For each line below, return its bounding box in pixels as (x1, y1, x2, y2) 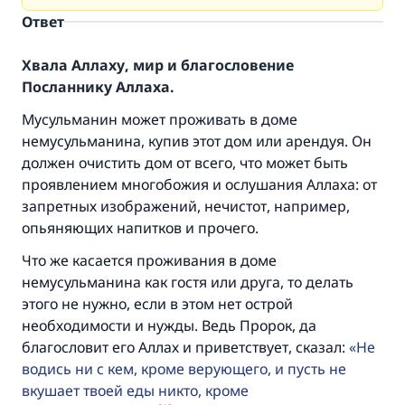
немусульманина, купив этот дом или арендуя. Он (22, 131, 372, 151)
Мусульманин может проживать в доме (22, 109, 297, 129)
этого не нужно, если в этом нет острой (22, 294, 293, 314)
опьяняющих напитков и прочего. (22, 218, 259, 238)
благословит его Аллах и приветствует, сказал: (22, 337, 349, 357)
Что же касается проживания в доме (22, 250, 277, 270)
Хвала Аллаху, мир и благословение (22, 55, 294, 75)
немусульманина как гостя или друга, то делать (22, 272, 353, 292)
